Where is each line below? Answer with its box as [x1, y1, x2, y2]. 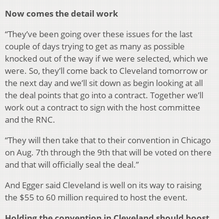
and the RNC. [5, 114, 55, 126]
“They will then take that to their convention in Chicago [5, 134, 211, 146]
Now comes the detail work [5, 8, 118, 20]
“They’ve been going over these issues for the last [5, 28, 193, 40]
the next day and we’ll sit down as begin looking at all [5, 77, 203, 89]
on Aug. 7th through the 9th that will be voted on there [5, 147, 212, 158]
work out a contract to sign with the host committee [5, 102, 200, 113]
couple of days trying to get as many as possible [5, 41, 185, 52]
